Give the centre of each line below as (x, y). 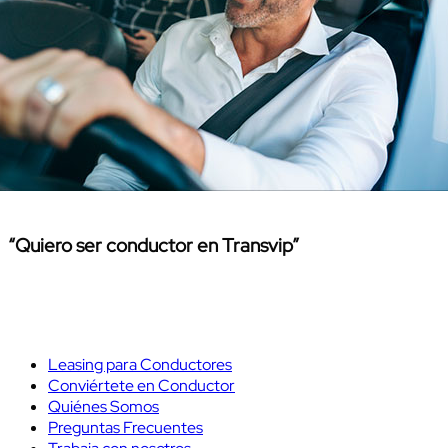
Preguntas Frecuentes (125, 428)
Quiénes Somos (103, 407)
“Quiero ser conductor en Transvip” (153, 246)
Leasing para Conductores (140, 365)
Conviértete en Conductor (141, 386)
